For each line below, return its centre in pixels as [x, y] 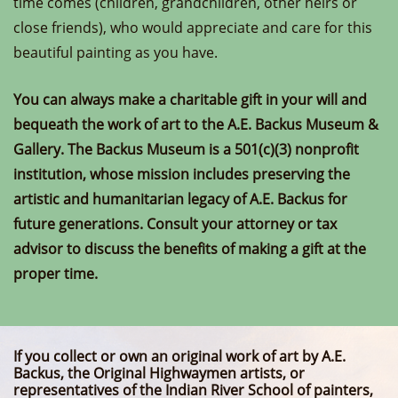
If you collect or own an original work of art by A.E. [179, 356]
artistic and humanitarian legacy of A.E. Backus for [180, 199]
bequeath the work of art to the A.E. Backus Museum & [196, 124]
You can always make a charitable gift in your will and [190, 99]
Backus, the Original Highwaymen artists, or [159, 373]
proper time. [56, 274]
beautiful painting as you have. [115, 52]
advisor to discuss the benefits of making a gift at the [190, 249]
